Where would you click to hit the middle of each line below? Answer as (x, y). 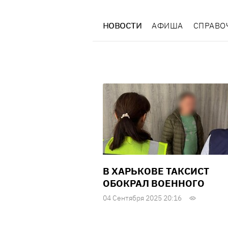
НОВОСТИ (122, 26)
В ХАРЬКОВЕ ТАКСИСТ (156, 171)
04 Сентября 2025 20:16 (142, 198)
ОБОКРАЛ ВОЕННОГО (154, 183)
